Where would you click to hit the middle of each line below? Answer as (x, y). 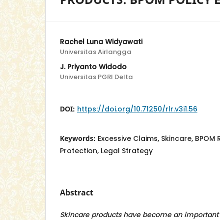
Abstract (77, 193)
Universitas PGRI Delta (96, 77)
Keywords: (79, 138)
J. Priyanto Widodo (93, 67)
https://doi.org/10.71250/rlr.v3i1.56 (137, 109)
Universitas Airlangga (96, 52)
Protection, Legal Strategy (106, 151)
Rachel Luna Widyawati (101, 42)
